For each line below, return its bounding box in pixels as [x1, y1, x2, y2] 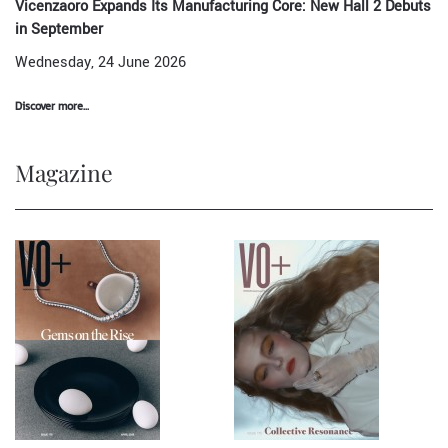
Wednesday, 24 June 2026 [15, 52, 186, 73]
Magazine [15, 157, 113, 188]
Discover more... [15, 97, 89, 114]
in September [15, 19, 103, 40]
